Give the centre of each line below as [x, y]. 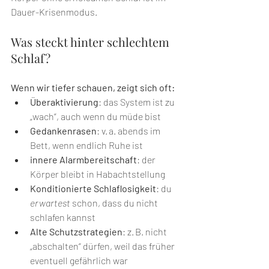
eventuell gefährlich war [79, 261]
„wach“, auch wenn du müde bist [95, 116]
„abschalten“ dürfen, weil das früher [103, 246]
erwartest [50, 203]
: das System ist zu [138, 102]
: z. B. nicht [146, 232]
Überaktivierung [64, 102]
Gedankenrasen [63, 131]
